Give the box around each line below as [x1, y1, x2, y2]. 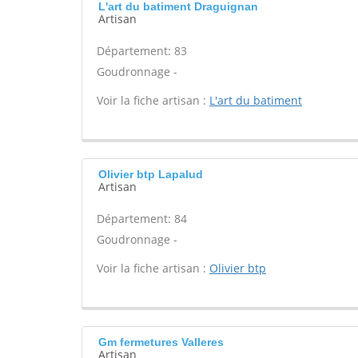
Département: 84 [97, 211, 187, 226]
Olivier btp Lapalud [98, 168, 203, 181]
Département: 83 [97, 43, 187, 58]
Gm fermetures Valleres [98, 336, 224, 348]
